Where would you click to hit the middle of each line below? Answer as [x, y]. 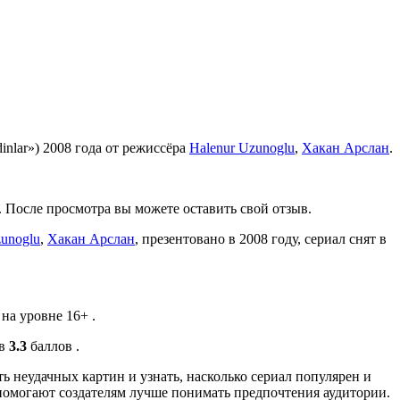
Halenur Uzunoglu [242, 148]
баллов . [53, 346]
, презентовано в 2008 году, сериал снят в [261, 239]
